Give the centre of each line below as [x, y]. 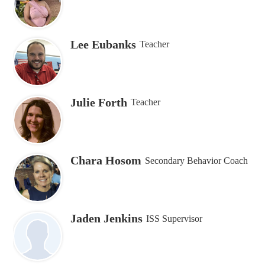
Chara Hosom [106, 161]
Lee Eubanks [103, 44]
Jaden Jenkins [106, 219]
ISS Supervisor [174, 218]
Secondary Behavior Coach [197, 160]
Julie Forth [99, 102]
